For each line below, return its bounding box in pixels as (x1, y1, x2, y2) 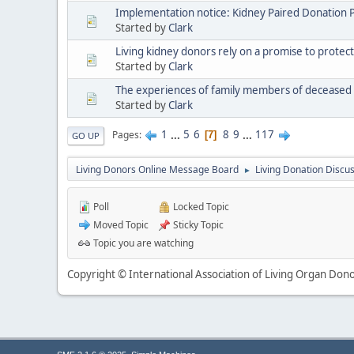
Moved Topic (91, 217, 149, 232)
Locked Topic (171, 199, 229, 213)
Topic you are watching (91, 235, 194, 250)
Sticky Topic (171, 217, 224, 232)
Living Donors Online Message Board (76, 162, 239, 176)
